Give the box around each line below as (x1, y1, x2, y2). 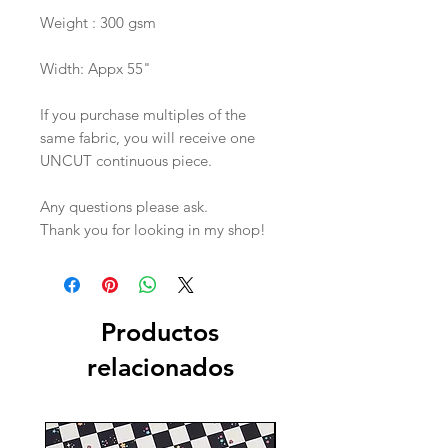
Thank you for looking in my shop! (40, 220, 266, 240)
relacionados (86, 352, 234, 383)
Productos (101, 317, 219, 348)
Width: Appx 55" (40, 59, 151, 79)
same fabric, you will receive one (40, 128, 255, 148)
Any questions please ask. (40, 197, 208, 217)
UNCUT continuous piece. (40, 151, 212, 171)
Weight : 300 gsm (40, 13, 156, 33)
